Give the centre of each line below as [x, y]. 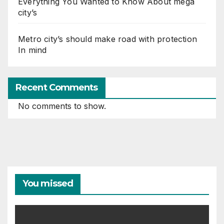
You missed [48, 184]
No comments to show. [62, 106]
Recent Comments [57, 88]
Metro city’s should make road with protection [108, 39]
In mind [32, 50]
